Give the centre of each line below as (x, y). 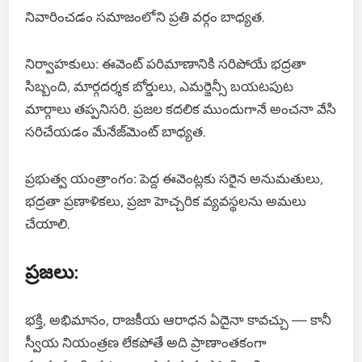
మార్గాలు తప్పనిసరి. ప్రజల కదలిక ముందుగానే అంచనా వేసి (181, 109)
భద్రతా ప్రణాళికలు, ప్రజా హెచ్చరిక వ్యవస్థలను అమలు (166, 201)
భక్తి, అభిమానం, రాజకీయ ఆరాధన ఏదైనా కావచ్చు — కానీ (179, 320)
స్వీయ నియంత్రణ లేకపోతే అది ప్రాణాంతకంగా (146, 342)
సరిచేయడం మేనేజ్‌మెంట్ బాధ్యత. (116, 131)
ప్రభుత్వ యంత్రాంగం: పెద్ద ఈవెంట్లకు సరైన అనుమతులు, (175, 178)
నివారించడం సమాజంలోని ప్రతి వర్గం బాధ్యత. (145, 17)
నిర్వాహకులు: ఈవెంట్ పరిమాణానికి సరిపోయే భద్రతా (166, 63)
